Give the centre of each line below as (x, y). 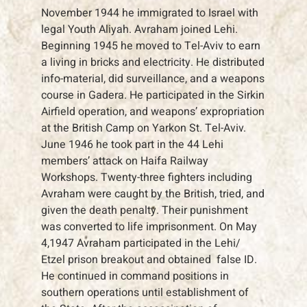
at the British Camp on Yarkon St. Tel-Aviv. (144, 128)
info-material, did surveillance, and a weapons (153, 79)
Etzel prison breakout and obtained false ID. (149, 260)
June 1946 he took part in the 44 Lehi (132, 145)
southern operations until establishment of (145, 293)
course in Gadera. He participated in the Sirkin (153, 96)
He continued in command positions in (135, 277)
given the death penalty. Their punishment (145, 211)
